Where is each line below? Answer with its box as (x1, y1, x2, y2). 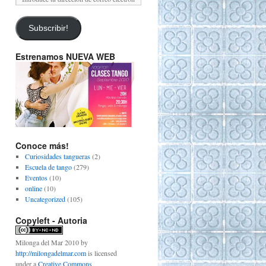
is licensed (86, 248, 117, 258)
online (24, 183, 42, 193)
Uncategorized (24, 194, 65, 204)
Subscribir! (28, 24, 68, 33)
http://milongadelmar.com (15, 248, 86, 258)
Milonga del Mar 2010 (15, 237, 79, 247)
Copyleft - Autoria (15, 214, 87, 226)
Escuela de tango (24, 161, 72, 172)
